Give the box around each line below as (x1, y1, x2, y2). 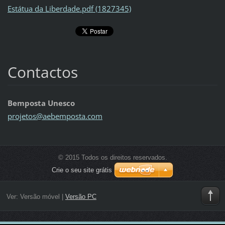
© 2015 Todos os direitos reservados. (58, 154, 167, 162)
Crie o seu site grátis (52, 166, 112, 174)
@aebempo (36, 111, 75, 122)
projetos (7, 111, 36, 122)
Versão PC (65, 192, 96, 200)
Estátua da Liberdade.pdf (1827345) (7, 3, 131, 14)
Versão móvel (20, 192, 60, 200)
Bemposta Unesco (7, 98, 75, 108)
